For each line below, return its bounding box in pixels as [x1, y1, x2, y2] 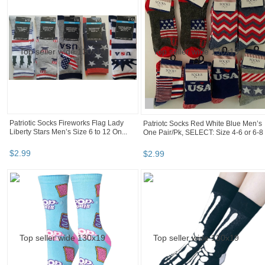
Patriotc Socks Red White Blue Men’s [143, 119, 262, 128]
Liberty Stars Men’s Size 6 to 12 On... [9, 128, 127, 137]
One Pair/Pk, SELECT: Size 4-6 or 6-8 [143, 128, 263, 137]
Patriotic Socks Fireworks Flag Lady [9, 119, 124, 128]
